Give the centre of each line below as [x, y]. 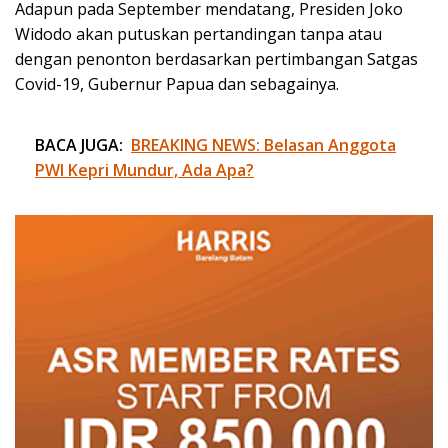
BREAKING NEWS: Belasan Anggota [263, 144]
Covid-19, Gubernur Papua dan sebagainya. [177, 83]
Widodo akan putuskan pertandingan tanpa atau [198, 33]
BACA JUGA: [79, 144]
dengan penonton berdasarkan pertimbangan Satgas [216, 58]
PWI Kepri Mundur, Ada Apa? [144, 169]
